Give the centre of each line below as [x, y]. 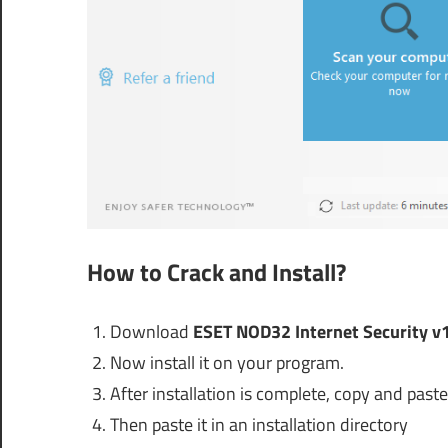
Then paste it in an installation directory [258, 425]
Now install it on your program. [226, 363]
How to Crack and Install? [216, 272]
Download [151, 332]
